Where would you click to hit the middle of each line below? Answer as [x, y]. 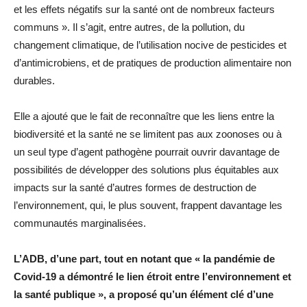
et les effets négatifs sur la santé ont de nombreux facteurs [144, 10]
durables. [34, 81]
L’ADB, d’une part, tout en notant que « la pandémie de [144, 259]
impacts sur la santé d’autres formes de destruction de [135, 188]
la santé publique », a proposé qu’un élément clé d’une [144, 295]
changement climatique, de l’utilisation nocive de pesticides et [150, 45]
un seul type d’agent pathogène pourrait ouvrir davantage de [147, 152]
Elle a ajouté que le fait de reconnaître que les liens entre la [144, 116]
